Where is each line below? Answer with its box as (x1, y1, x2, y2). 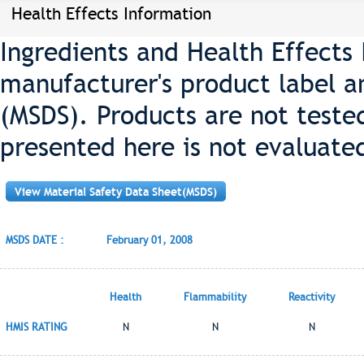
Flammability (184, 291, 246, 303)
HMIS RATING (6, 321, 67, 333)
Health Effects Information (11, 3, 211, 24)
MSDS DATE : (6, 234, 64, 246)
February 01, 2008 (106, 234, 193, 246)
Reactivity (288, 291, 335, 303)
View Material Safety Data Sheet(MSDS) (15, 185, 217, 198)
